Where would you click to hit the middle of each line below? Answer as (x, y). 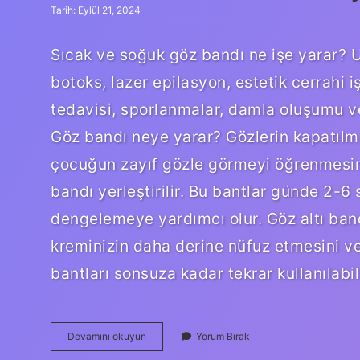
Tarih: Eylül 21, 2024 (96, 10)
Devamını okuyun (107, 336)
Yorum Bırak (223, 336)
